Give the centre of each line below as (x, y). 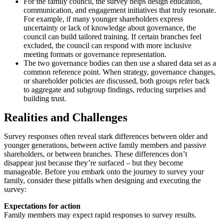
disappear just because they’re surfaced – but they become (94, 163)
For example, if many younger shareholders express (103, 19)
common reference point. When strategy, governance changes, (120, 72)
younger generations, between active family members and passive (105, 145)
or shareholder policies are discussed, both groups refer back (117, 81)
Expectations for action (42, 206)
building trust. (45, 99)
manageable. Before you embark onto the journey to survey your (104, 172)
